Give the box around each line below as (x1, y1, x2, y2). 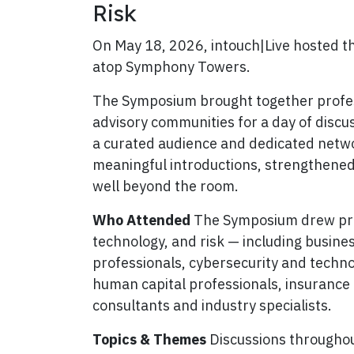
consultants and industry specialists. (92, 296, 332, 314)
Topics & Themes (92, 330, 206, 348)
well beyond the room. (92, 177, 239, 195)
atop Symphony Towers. (92, 58, 250, 76)
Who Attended (92, 211, 190, 229)
